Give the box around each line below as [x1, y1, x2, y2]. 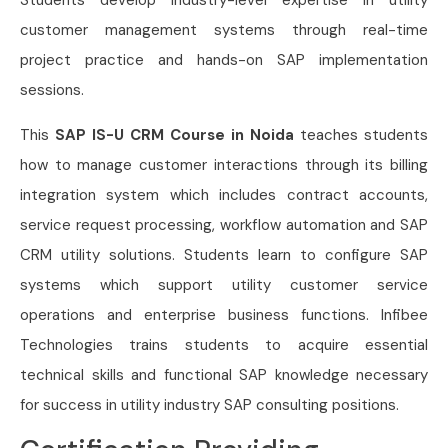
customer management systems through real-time [20, 20, 428, 41]
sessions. [20, 80, 84, 101]
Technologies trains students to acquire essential [20, 334, 428, 355]
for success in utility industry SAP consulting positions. [20, 394, 399, 415]
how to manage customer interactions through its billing [20, 154, 428, 175]
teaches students [294, 124, 428, 145]
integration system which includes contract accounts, [20, 184, 428, 205]
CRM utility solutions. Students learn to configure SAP [20, 244, 428, 265]
